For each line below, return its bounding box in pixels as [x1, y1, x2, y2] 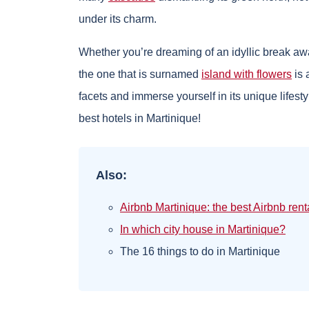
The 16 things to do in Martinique [120, 246, 280, 258]
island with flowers [201, 68, 292, 81]
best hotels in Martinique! [79, 112, 201, 125]
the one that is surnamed [79, 68, 201, 81]
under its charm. [79, 13, 157, 26]
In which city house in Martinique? [120, 223, 286, 236]
